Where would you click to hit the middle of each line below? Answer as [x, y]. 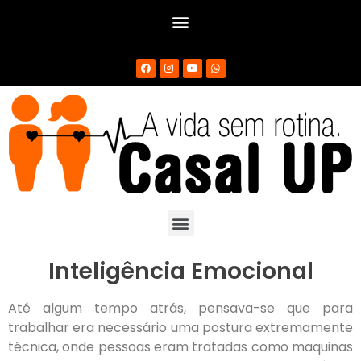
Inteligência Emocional [180, 271]
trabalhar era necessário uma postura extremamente [180, 328]
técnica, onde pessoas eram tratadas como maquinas [180, 347]
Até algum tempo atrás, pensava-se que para [180, 308]
